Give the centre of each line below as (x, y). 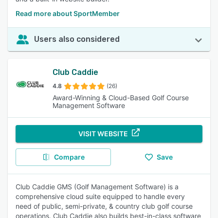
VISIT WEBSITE (103, 134)
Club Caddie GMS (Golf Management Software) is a (97, 187)
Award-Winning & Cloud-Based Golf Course (121, 98)
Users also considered (77, 39)
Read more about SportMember (68, 13)
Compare (69, 157)
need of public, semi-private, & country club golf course (104, 206)
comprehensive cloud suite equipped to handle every (100, 196)
